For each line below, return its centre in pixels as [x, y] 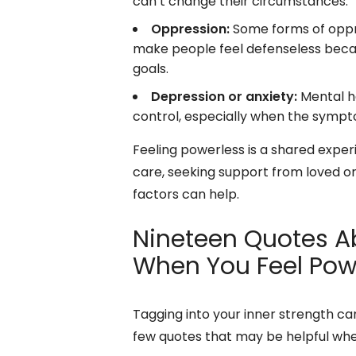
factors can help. [186, 194]
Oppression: [190, 29]
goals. [151, 68]
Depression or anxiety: [224, 96]
